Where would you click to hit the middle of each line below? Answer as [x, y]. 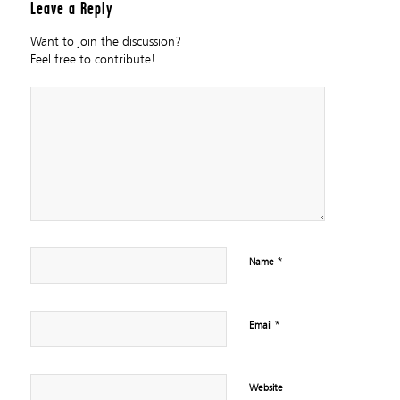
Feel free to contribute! [92, 59]
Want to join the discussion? [105, 42]
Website [266, 387]
